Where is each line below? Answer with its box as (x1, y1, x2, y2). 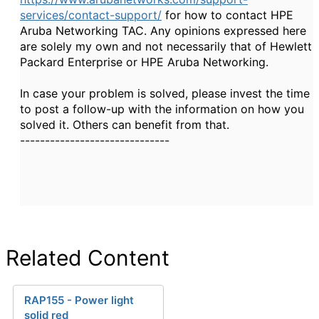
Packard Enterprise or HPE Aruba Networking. (20, 55, 268, 69)
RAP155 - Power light (24, 293, 134, 307)
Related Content (6, 245, 169, 271)
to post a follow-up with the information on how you (20, 102, 304, 116)
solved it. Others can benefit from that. (20, 117, 229, 132)
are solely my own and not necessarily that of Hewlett (20, 39, 312, 53)
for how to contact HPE (162, 8, 293, 22)
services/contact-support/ (20, 8, 162, 22)
